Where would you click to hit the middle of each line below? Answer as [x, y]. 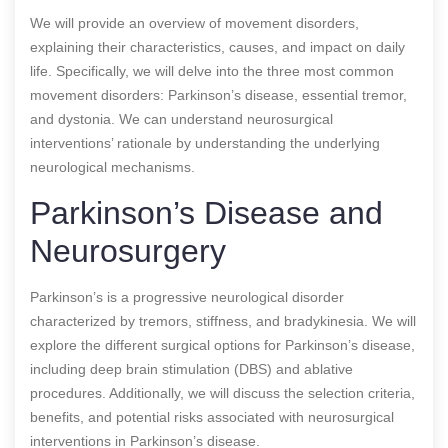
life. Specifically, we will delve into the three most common [212, 70]
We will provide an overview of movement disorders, [194, 22]
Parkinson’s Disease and [206, 212]
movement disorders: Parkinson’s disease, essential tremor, [218, 94]
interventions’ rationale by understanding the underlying [205, 142]
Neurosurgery [128, 250]
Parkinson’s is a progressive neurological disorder [187, 296]
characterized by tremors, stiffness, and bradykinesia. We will [223, 320]
